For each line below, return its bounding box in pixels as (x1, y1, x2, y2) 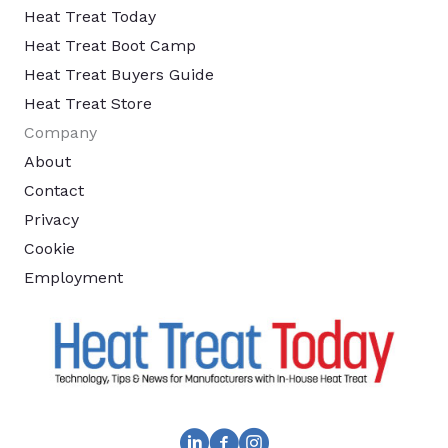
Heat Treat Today (24, 6, 156, 26)
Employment (24, 267, 123, 287)
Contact (24, 180, 84, 200)
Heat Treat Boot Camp (24, 35, 196, 55)
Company (24, 122, 97, 142)
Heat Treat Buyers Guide (24, 64, 214, 84)
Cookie (24, 238, 75, 258)
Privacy (24, 209, 79, 229)
